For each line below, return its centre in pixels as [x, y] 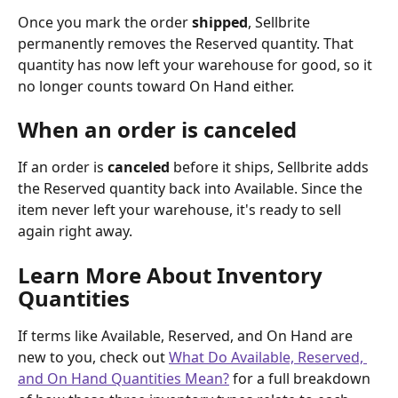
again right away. [75, 231]
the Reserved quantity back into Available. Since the [192, 189]
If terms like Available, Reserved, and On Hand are [187, 335]
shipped [220, 22]
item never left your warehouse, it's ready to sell [181, 210]
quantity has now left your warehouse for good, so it [197, 64]
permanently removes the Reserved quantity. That [187, 43]
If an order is [63, 167]
